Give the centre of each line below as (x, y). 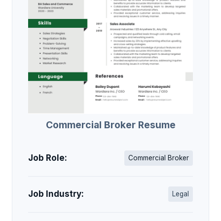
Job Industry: (56, 194)
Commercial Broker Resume (110, 125)
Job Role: (48, 158)
